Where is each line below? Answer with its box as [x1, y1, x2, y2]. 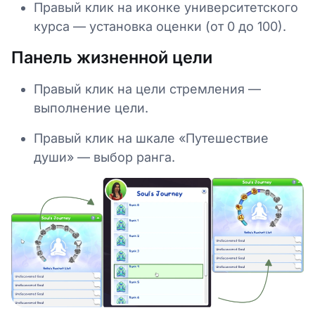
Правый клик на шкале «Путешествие [34, 131, 269, 146]
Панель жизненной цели [11, 47, 212, 68]
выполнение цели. [34, 101, 148, 116]
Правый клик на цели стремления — [34, 82, 261, 97]
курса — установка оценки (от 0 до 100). [34, 19, 286, 34]
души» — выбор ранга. [34, 150, 175, 165]
